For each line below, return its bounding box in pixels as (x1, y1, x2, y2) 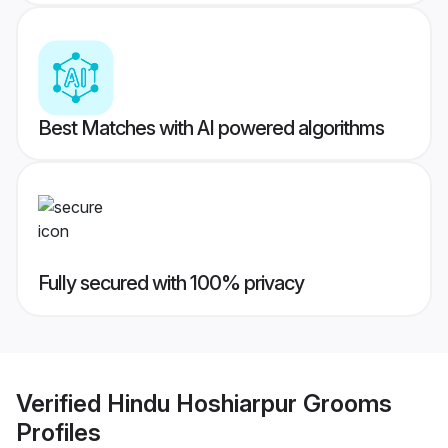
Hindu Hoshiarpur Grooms (107, 388, 392, 418)
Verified (16, 388, 107, 418)
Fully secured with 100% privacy (38, 271, 304, 296)
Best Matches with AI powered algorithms (38, 116, 384, 141)
